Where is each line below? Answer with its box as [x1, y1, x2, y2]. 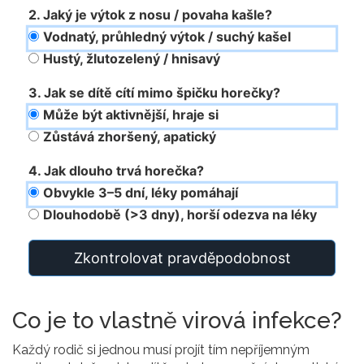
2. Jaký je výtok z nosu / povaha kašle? [28, 6, 272, 24]
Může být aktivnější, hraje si [43, 106, 219, 123]
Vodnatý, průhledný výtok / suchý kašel [43, 28, 291, 45]
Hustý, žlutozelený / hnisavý [43, 50, 220, 67]
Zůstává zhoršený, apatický [43, 128, 216, 145]
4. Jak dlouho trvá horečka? [28, 162, 204, 180]
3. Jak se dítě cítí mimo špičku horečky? [28, 84, 280, 102]
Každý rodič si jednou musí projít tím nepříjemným [12, 342, 310, 358]
